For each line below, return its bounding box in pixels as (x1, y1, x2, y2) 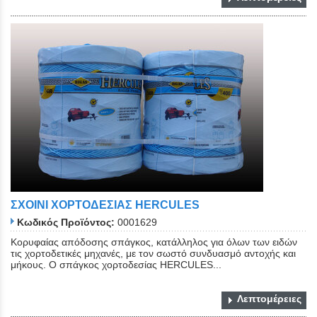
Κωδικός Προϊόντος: (17, 217, 115, 229)
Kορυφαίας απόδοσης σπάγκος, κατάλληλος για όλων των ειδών (11, 236, 297, 248)
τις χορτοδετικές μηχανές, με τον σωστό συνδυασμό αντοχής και (11, 248, 296, 260)
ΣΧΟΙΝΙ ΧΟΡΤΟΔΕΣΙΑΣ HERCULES (11, 198, 200, 211)
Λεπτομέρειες (237, 293, 301, 305)
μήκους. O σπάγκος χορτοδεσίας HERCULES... (11, 259, 221, 271)
